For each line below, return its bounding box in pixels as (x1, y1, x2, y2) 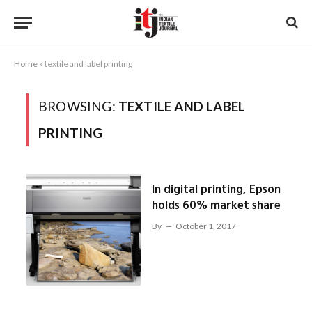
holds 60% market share (151, 196, 281, 215)
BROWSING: (38, 98, 118, 114)
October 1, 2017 (175, 221, 236, 231)
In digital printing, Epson (151, 180, 281, 199)
